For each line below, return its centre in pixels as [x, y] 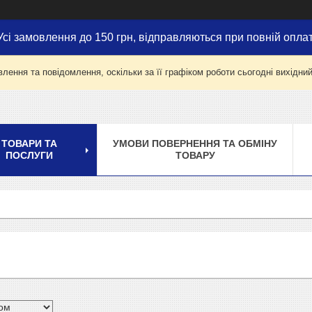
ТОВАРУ [195, 155]
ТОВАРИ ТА [29, 143]
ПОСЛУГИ [29, 155]
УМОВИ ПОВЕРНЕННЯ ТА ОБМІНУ [195, 143]
